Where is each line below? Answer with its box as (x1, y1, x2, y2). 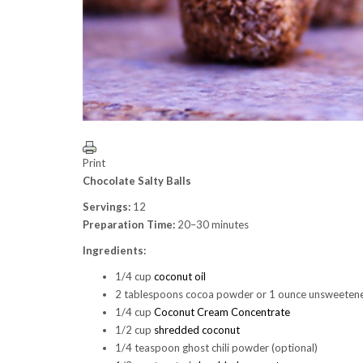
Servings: (83, 200, 130, 214)
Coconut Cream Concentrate (154, 305, 290, 319)
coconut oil (154, 270, 206, 284)
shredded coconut (154, 323, 240, 337)
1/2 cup (115, 323, 154, 337)
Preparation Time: (83, 218, 175, 232)
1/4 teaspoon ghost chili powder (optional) (115, 341, 318, 355)
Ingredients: (83, 244, 146, 258)
